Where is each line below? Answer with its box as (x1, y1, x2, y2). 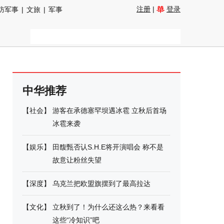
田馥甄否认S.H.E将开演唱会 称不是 (52, 143, 163, 151)
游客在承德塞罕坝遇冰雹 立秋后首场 (52, 106, 166, 114)
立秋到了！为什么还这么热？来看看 (52, 203, 164, 211)
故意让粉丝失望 (52, 156, 101, 164)
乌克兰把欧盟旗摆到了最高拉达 (52, 179, 150, 187)
